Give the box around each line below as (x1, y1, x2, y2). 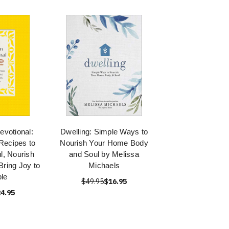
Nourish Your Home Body (60, 139, 148, 147)
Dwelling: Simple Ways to (60, 127, 148, 136)
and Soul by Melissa (69, 150, 139, 158)
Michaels (88, 161, 120, 170)
